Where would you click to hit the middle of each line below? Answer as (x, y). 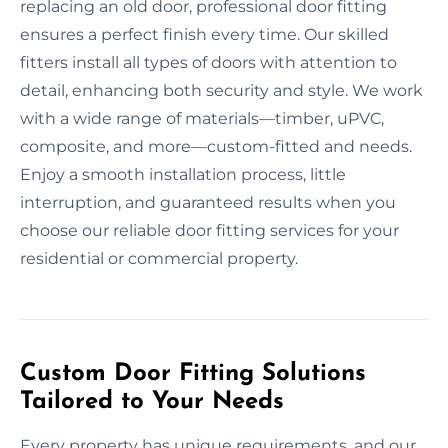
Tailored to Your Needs (152, 401)
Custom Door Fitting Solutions (193, 373)
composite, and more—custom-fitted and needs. (216, 146)
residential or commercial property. (159, 258)
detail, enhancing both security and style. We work (221, 90)
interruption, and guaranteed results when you (208, 202)
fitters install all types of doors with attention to (208, 62)
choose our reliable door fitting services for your (209, 230)
